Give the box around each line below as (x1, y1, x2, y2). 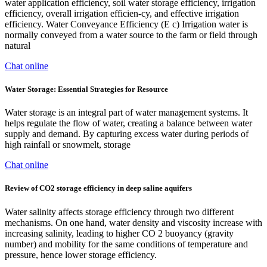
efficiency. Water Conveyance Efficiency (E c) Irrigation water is (5, 18, 248, 29)
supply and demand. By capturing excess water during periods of (5, 129, 249, 139)
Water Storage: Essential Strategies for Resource (5, 85, 168, 94)
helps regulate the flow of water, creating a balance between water (5, 118, 252, 129)
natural (5, 40, 30, 51)
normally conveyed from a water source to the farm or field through (5, 29, 257, 40)
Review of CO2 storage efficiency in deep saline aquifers (5, 184, 192, 193)
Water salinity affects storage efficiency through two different (5, 206, 234, 217)
